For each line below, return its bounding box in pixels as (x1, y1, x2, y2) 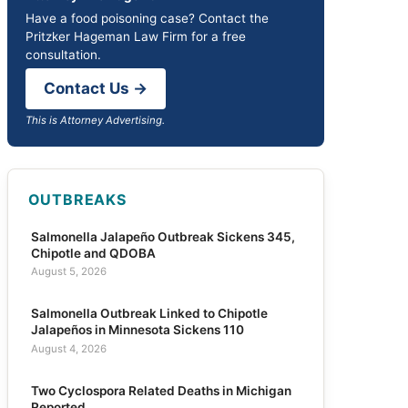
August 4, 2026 (30, 342, 107, 355)
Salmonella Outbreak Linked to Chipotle (30, 306, 268, 321)
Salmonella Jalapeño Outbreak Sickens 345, (30, 229, 295, 244)
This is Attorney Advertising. (25, 113, 165, 127)
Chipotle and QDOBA (30, 245, 156, 260)
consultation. (25, 47, 101, 63)
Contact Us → (44, 78, 148, 97)
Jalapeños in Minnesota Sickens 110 (30, 322, 244, 338)
